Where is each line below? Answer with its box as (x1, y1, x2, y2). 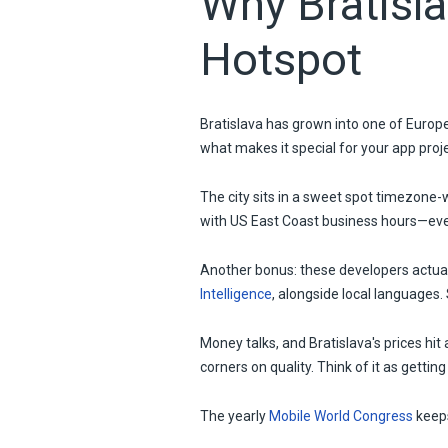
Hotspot (199, 32, 362, 86)
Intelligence (199, 285, 272, 302)
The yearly (199, 407, 269, 424)
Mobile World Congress (268, 407, 413, 424)
